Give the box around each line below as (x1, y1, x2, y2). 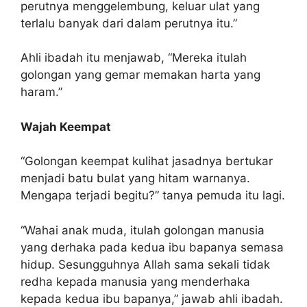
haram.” (21, 85, 62, 99)
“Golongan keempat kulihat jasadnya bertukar (21, 154, 273, 168)
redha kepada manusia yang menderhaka (21, 274, 250, 288)
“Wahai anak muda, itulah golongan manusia (21, 223, 265, 237)
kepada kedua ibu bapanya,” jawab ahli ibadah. (21, 291, 283, 306)
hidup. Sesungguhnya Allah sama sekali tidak (21, 257, 270, 271)
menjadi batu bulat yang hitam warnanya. (21, 171, 250, 185)
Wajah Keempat (21, 119, 111, 134)
